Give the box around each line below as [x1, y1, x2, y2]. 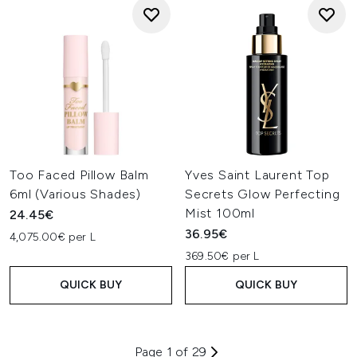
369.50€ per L [185, 249, 260, 263]
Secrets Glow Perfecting [185, 186, 340, 202]
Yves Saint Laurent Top [185, 167, 330, 182]
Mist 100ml [185, 206, 256, 221]
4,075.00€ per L [10, 230, 96, 244]
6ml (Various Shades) [10, 186, 142, 202]
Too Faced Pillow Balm [10, 167, 149, 182]
